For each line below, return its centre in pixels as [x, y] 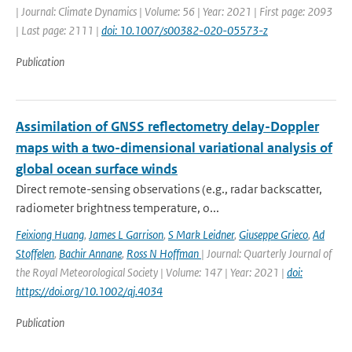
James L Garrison [126, 235]
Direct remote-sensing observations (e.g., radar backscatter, [169, 189]
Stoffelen [35, 253]
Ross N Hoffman [164, 253]
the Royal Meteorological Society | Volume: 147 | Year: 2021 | [151, 272]
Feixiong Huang [50, 235]
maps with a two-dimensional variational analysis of [174, 148]
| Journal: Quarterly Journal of [266, 253]
